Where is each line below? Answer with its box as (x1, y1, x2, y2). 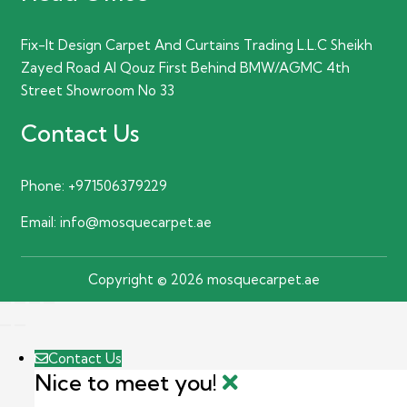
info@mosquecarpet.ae (55, 213, 212, 231)
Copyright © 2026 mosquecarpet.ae (87, 270, 320, 288)
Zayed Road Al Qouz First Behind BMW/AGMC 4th (20, 58, 350, 76)
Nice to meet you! (34, 368, 223, 396)
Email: (20, 213, 56, 231)
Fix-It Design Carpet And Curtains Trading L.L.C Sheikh (20, 35, 372, 54)
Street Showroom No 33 (20, 81, 174, 99)
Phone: (20, 176, 68, 194)
